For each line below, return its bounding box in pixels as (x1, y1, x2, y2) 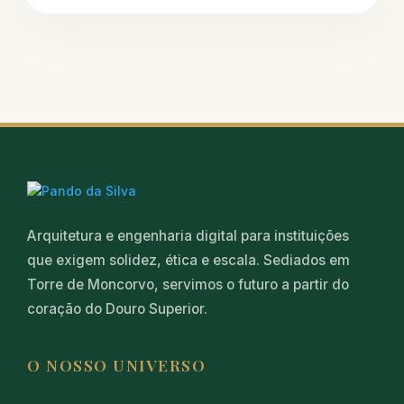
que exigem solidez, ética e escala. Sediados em (27, 251, 350, 269)
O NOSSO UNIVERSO (27, 353, 206, 375)
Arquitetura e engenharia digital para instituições (27, 226, 349, 244)
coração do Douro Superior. (27, 299, 207, 317)
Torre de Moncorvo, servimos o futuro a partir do (27, 275, 349, 293)
